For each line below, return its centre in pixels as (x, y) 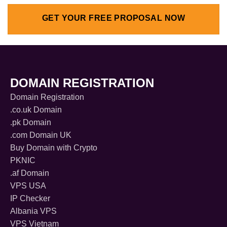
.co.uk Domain (36, 110)
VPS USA (28, 186)
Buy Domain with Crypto (54, 148)
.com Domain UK (41, 135)
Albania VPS (33, 211)
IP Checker (30, 199)
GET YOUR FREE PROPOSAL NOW (113, 18)
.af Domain (30, 173)
